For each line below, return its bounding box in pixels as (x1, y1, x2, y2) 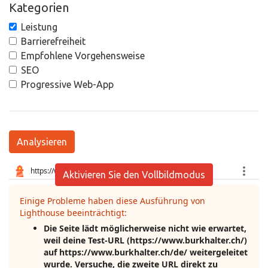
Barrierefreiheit (21, 36, 86, 47)
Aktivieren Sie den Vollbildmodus (63, 169, 205, 180)
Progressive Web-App (21, 79, 114, 90)
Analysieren (17, 136, 67, 147)
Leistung (21, 22, 57, 32)
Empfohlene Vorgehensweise (21, 50, 145, 61)
